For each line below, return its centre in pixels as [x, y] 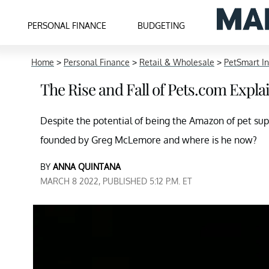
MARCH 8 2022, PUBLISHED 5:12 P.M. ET [116, 181]
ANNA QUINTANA [87, 167]
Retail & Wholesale [177, 62]
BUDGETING [162, 25]
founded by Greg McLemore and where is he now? [149, 140]
